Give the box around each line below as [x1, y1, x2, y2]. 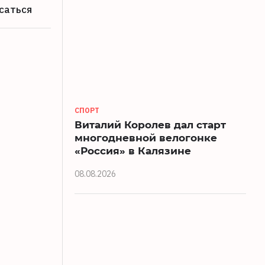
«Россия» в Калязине [75, 144, 191, 158]
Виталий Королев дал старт [75, 118, 226, 132]
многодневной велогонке [75, 131, 217, 145]
